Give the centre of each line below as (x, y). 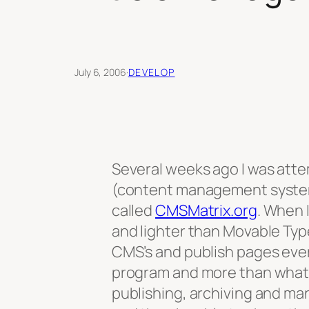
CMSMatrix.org (206, 210)
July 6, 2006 (100, 72)
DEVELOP (151, 72)
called (133, 210)
